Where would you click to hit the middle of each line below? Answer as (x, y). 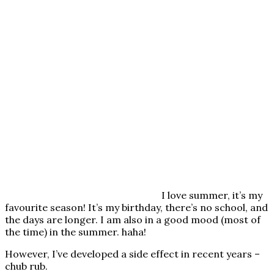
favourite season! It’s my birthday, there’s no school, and (136, 208)
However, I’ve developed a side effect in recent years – (132, 254)
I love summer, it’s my (212, 195)
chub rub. (26, 266)
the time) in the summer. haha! (76, 232)
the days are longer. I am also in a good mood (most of (133, 220)
